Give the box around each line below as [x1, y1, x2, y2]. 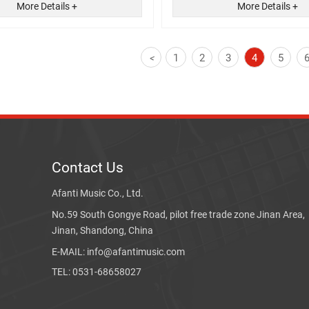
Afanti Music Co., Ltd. [52, 188, 144, 199]
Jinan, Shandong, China [52, 224, 154, 236]
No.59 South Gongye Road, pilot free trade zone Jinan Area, [52, 208, 306, 220]
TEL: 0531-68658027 [52, 266, 142, 277]
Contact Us [52, 159, 124, 176]
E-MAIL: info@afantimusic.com [52, 246, 186, 258]
